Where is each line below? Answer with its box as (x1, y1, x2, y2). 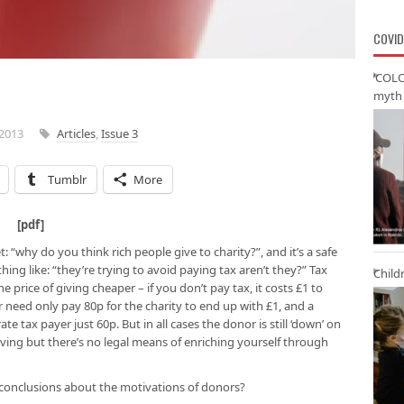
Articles (57, 125, 96, 142)
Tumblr (48, 171, 87, 188)
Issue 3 (101, 125, 138, 142)
